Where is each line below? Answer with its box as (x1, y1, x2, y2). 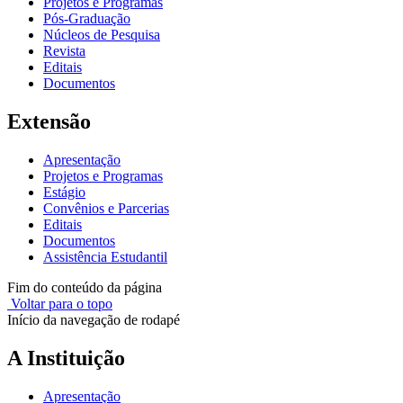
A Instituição (7, 346, 125, 371)
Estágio (43, 184, 85, 201)
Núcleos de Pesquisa (43, 27, 160, 43)
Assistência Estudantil (43, 249, 167, 265)
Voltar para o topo (7, 296, 112, 312)
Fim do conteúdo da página (7, 280, 162, 296)
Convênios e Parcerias (43, 201, 169, 217)
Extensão (7, 110, 91, 134)
